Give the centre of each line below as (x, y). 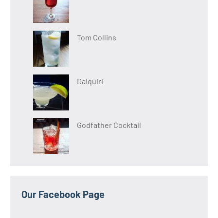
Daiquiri (90, 81)
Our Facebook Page (63, 194)
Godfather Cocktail (109, 125)
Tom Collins (97, 37)
